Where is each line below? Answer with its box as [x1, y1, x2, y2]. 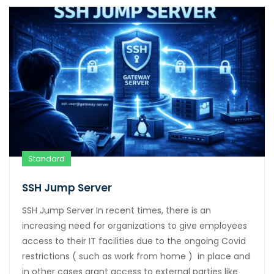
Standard [28, 154, 65, 165]
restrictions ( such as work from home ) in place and [22, 250, 250, 263]
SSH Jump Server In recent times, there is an [22, 204, 211, 217]
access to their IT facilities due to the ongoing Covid [22, 235, 246, 248]
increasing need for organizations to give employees [22, 220, 247, 232]
